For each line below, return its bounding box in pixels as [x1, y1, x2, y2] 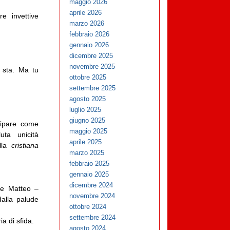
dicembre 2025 [69, 52, 113, 60]
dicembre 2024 [69, 181, 113, 189]
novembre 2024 [69, 192, 116, 200]
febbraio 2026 [69, 30, 110, 39]
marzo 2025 [69, 149, 105, 157]
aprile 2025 [69, 138, 102, 146]
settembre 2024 [69, 214, 116, 222]
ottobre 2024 [69, 203, 107, 211]
